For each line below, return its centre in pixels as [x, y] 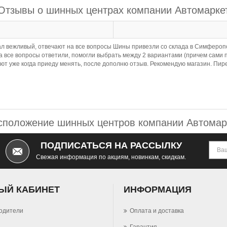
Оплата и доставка [157, 211]
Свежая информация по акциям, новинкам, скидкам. [111, 157]
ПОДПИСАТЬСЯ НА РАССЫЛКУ [111, 145]
